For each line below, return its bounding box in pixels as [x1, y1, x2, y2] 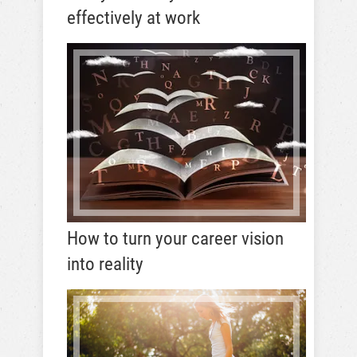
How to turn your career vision [67, 228, 284, 249]
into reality [67, 253, 143, 275]
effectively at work [67, 7, 200, 29]
